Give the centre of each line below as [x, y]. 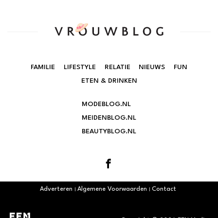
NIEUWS [152, 67]
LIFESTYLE [80, 67]
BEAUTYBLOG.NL [109, 132]
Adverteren [56, 189]
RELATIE [117, 67]
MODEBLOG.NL [106, 104]
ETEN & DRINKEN [109, 81]
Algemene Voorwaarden [112, 189]
